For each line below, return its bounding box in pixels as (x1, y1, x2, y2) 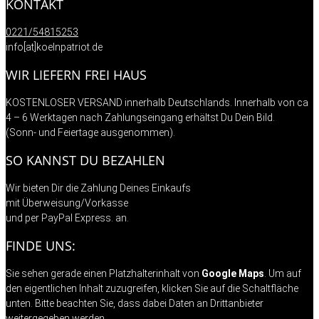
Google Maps (202, 267, 264, 279)
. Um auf (264, 267, 301, 279)
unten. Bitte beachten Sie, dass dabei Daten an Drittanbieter (6, 297, 263, 309)
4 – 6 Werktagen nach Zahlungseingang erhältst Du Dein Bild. (6, 111, 275, 123)
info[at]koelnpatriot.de (6, 41, 103, 53)
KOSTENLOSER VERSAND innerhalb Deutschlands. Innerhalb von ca (6, 96, 308, 108)
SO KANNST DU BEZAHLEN (6, 151, 165, 169)
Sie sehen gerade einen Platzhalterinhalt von (6, 267, 202, 279)
